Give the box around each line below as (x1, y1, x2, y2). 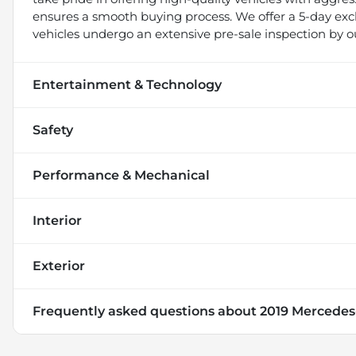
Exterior (33, 257, 85, 273)
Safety (33, 122, 73, 137)
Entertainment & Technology (33, 76, 222, 92)
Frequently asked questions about (33, 303, 260, 319)
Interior (33, 212, 82, 228)
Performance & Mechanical (33, 167, 210, 183)
